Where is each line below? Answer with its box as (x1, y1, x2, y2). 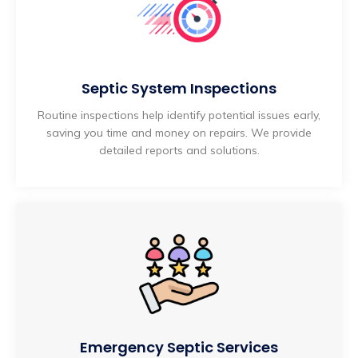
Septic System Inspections (82, 78, 276, 99)
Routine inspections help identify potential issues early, (38, 108, 320, 123)
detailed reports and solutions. (98, 143, 260, 158)
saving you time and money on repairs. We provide (46, 125, 312, 141)
